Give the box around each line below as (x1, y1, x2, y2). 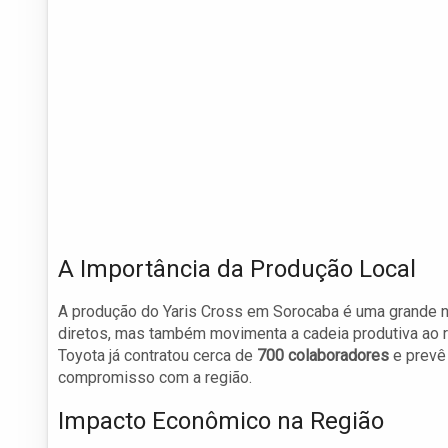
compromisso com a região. (58, 368, 252, 388)
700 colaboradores (257, 346, 389, 366)
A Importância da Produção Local (58, 255, 416, 284)
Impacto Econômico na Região (58, 407, 384, 436)
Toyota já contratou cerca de (58, 346, 257, 366)
